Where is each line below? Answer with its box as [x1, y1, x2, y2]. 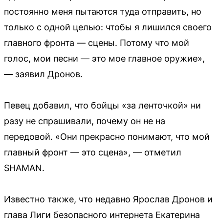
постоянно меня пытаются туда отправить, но [4, 6, 201, 17]
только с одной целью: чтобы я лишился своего [4, 22, 212, 32]
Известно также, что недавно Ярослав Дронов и [4, 194, 213, 204]
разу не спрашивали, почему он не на [4, 116, 165, 126]
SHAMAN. [4, 163, 44, 173]
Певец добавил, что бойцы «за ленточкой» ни [4, 100, 201, 110]
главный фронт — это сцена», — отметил [4, 147, 181, 157]
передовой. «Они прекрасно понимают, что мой [4, 131, 210, 142]
